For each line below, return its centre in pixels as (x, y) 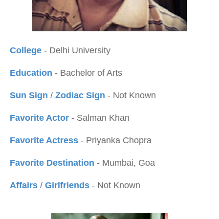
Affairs (25, 185)
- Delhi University (77, 50)
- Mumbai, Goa (125, 163)
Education (32, 73)
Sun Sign (29, 95)
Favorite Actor (41, 118)
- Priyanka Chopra (116, 140)
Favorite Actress (45, 140)
